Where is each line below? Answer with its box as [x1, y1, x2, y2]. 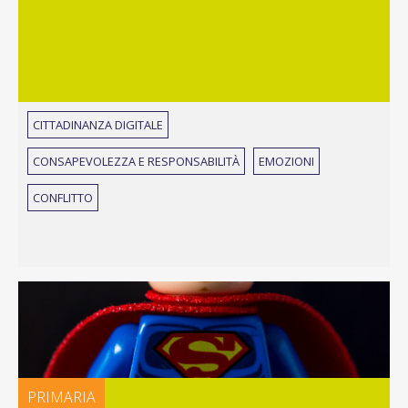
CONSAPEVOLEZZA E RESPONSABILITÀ [33, 153, 240, 169]
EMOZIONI [259, 153, 314, 169]
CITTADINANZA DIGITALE [33, 117, 163, 133]
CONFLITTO [33, 189, 93, 206]
